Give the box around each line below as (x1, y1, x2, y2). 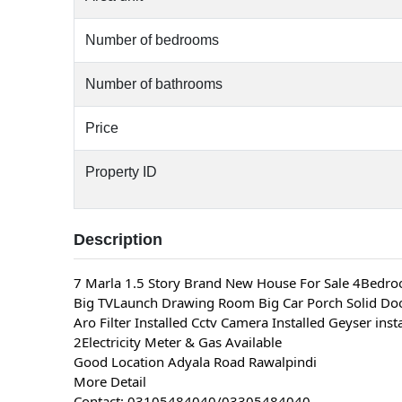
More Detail (74, 371, 147, 390)
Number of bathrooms (85, 75, 223, 92)
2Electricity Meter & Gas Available (74, 332, 283, 351)
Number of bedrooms (85, 31, 220, 48)
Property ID (85, 163, 158, 179)
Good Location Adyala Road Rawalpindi (74, 352, 318, 371)
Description (74, 230, 163, 249)
